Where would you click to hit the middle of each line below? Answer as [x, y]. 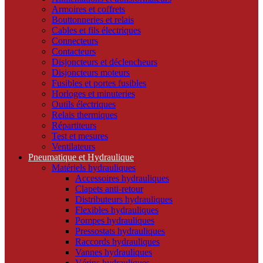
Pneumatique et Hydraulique [81, 157]
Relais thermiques [85, 115]
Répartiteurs [74, 126]
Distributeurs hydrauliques [124, 200]
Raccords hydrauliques [117, 242]
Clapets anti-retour [109, 189]
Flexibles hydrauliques [117, 210]
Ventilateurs [73, 147]
